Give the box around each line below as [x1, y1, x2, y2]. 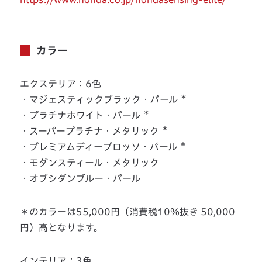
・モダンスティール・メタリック [20, 158, 160, 168]
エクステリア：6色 [20, 79, 102, 89]
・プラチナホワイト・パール [20, 111, 143, 120]
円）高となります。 [20, 223, 104, 233]
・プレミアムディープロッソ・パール [20, 142, 180, 152]
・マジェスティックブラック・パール [20, 95, 181, 105]
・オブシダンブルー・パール [20, 174, 141, 184]
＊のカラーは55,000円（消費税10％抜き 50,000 [20, 207, 236, 217]
